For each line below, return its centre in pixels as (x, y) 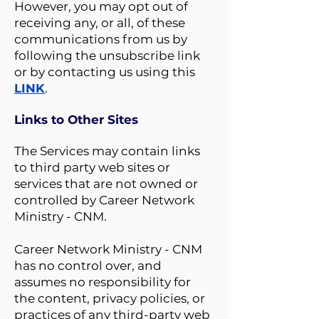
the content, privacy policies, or (110, 298)
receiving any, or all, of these (100, 23)
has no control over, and (88, 266)
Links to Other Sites (76, 120)
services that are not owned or (106, 184)
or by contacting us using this (105, 72)
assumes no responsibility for (103, 282)
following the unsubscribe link (107, 56)
